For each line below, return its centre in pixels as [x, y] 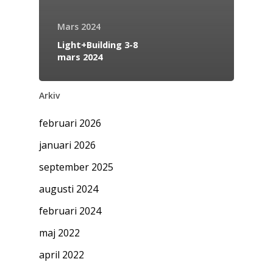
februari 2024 [70, 211]
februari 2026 [70, 123]
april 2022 [62, 255]
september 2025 [76, 167]
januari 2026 [67, 145]
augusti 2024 [69, 189]
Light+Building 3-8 [97, 45]
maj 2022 [59, 233]
